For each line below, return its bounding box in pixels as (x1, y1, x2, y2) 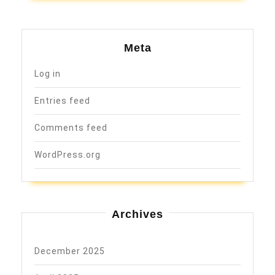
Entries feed (34, 95, 90, 106)
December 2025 (34, 246, 105, 256)
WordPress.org (34, 149, 101, 160)
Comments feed (34, 122, 107, 133)
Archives (112, 207, 163, 220)
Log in (34, 68, 61, 79)
